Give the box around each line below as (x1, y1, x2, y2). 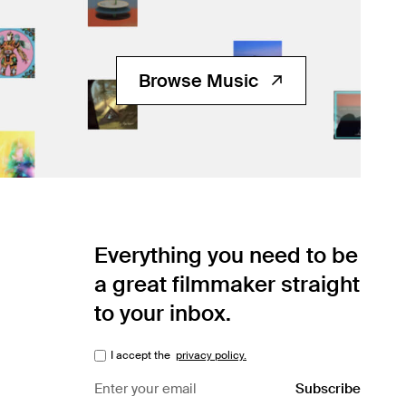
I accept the (108, 348, 176, 363)
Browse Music (139, 68, 258, 92)
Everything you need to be (94, 241, 358, 270)
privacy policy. (176, 348, 246, 363)
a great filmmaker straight (94, 270, 360, 299)
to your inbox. (94, 299, 231, 328)
